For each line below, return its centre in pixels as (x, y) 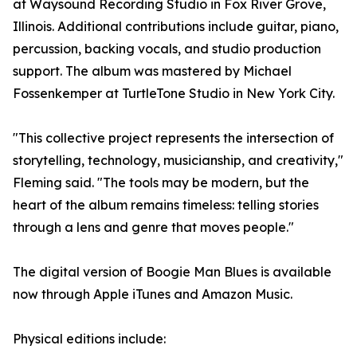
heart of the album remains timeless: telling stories (166, 205)
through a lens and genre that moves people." (153, 228)
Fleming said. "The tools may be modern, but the (161, 183)
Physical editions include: (89, 339)
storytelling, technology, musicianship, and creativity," (178, 161)
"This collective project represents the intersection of (173, 138)
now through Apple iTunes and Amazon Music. (153, 294)
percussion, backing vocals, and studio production (167, 49)
